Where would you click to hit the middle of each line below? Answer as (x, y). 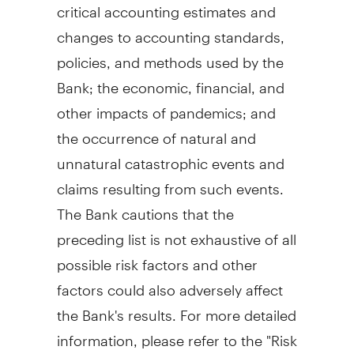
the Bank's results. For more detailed (176, 308)
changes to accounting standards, (170, 30)
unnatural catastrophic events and (170, 156)
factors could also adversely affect (169, 283)
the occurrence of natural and (156, 131)
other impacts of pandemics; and (166, 106)
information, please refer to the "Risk (177, 333)
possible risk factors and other (157, 258)
